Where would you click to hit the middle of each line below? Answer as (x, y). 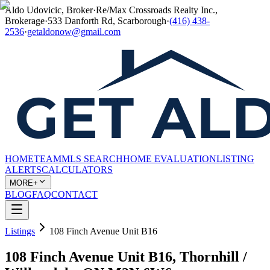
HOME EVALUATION (170, 159)
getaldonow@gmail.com (74, 32)
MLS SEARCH (92, 159)
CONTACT (74, 194)
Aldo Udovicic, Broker (49, 10)
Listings (20, 231)
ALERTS (23, 170)
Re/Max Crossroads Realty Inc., (157, 10)
